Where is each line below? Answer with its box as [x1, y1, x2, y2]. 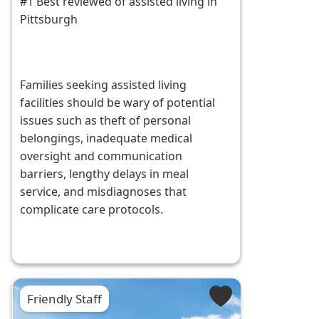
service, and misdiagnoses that [20, 184, 187, 200]
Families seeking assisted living [20, 77, 187, 93]
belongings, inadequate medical [20, 130, 193, 147]
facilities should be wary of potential [20, 95, 216, 111]
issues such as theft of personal [20, 113, 192, 129]
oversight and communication [20, 148, 183, 164]
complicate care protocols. [20, 202, 164, 218]
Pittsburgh [20, 11, 78, 28]
